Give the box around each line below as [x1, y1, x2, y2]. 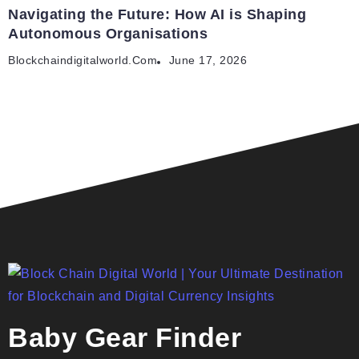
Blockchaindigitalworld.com [8, 54, 157, 67]
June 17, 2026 [168, 54, 247, 67]
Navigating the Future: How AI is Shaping [8, 6, 306, 23]
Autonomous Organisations [8, 26, 208, 42]
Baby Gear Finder [8, 322, 241, 353]
